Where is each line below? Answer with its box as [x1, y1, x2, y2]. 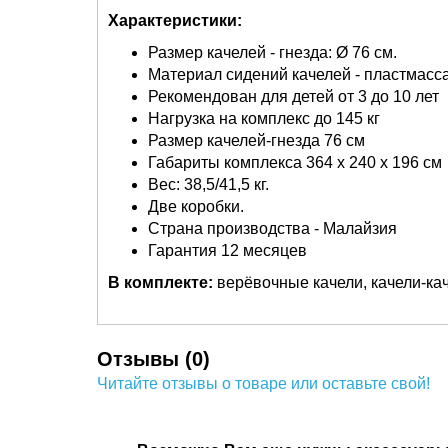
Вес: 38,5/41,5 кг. [148, 176, 269, 193]
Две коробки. [148, 198, 244, 215]
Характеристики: [108, 12, 242, 29]
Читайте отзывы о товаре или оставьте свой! [97, 375, 430, 392]
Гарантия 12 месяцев [148, 242, 307, 259]
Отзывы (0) [97, 348, 210, 370]
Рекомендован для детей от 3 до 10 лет [148, 88, 439, 105]
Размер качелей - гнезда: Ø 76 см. [148, 44, 397, 61]
